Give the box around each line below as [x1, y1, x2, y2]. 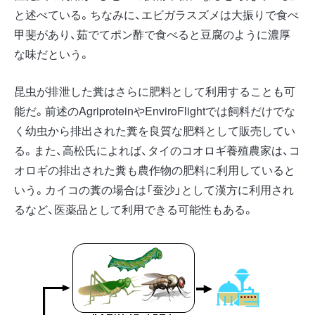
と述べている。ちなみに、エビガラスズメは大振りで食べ [14, 6, 299, 22]
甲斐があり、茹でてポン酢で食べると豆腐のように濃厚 [14, 25, 290, 42]
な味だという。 [14, 45, 90, 62]
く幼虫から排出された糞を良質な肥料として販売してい [14, 122, 295, 139]
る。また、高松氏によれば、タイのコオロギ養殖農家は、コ [14, 141, 300, 158]
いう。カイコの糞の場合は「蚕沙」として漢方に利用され [14, 181, 294, 198]
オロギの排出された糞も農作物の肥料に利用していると [14, 161, 295, 178]
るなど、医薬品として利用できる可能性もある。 [14, 200, 254, 217]
